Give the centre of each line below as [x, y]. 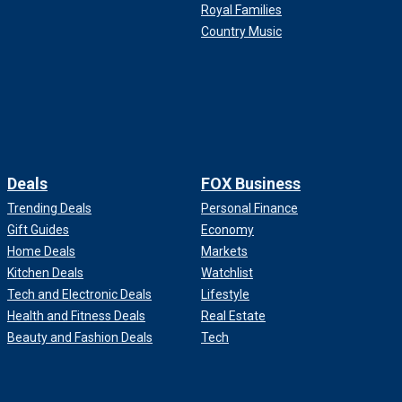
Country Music [241, 32]
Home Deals [41, 252]
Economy [227, 230]
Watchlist [227, 273]
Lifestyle [225, 295]
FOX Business [251, 184]
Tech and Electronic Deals [79, 295]
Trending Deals [49, 209]
